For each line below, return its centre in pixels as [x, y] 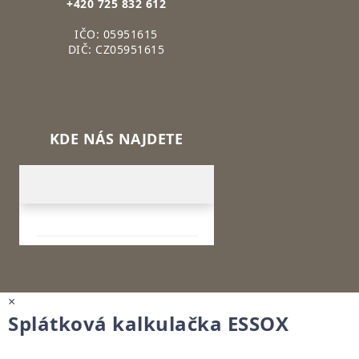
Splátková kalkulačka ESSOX [148, 324]
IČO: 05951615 [116, 34]
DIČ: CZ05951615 [116, 50]
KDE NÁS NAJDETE [116, 139]
